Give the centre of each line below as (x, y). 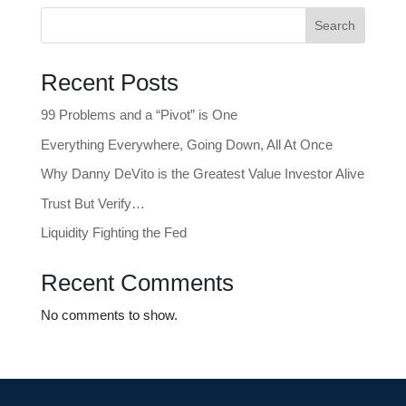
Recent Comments (137, 283)
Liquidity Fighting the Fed (113, 232)
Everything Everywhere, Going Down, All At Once (186, 144)
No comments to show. (109, 315)
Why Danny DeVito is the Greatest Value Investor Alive (202, 174)
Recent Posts (109, 82)
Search (335, 25)
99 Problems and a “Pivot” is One (139, 115)
